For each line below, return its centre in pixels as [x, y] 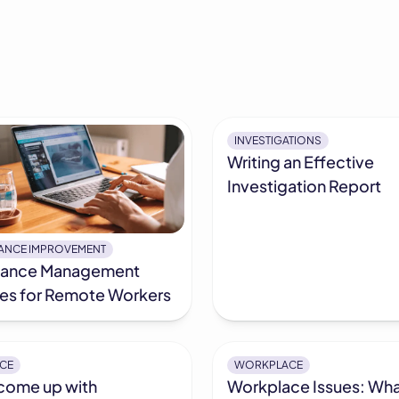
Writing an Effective [300, 161]
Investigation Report [304, 185]
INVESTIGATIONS [277, 140]
